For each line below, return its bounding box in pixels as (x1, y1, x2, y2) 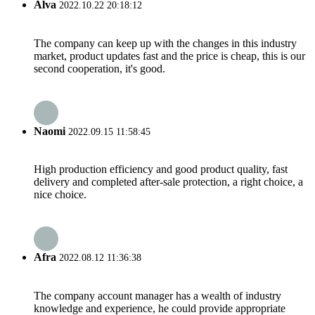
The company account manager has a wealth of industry (34, 289, 281, 302)
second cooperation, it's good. (34, 62, 165, 75)
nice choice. (34, 188, 86, 201)
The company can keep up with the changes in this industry (34, 37, 297, 49)
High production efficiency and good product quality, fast (34, 163, 288, 176)
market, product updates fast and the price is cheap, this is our (34, 49, 305, 62)
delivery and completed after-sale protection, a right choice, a (34, 176, 303, 188)
